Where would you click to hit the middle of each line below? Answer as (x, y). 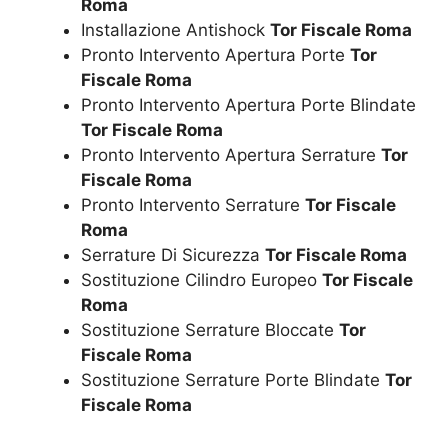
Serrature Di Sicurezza (173, 255)
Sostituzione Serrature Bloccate (210, 330)
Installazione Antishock (175, 30)
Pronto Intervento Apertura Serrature (231, 155)
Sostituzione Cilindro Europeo (201, 280)
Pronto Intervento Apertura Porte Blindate (248, 105)
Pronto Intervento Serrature (193, 205)
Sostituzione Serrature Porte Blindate (233, 380)
